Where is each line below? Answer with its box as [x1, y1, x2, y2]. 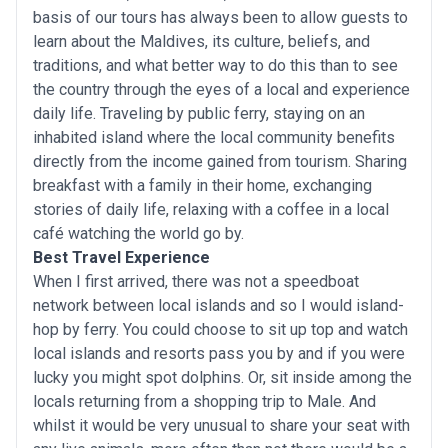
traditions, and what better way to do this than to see [33, 56, 398, 75]
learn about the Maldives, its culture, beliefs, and [33, 32, 370, 51]
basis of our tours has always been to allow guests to [33, 8, 408, 27]
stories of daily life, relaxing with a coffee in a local [33, 200, 389, 219]
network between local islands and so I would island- [33, 296, 404, 315]
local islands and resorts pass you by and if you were [33, 344, 405, 363]
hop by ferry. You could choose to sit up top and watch [33, 320, 408, 339]
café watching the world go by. [33, 224, 244, 243]
